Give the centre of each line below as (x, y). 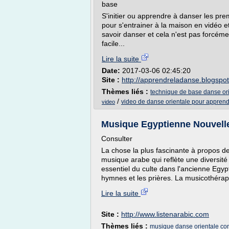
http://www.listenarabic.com (165, 214)
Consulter (117, 139)
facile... (113, 43)
